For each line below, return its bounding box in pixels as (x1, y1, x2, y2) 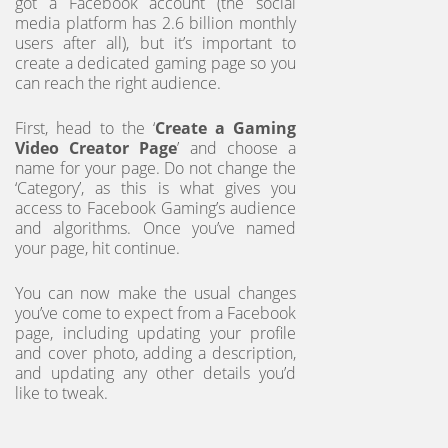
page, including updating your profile (15, 322, 296, 345)
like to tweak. (15, 382, 108, 405)
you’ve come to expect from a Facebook (15, 302, 296, 325)
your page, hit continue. (15, 237, 184, 260)
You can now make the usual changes (15, 282, 296, 305)
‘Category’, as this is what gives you (15, 177, 296, 200)
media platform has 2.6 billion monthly (15, 12, 296, 35)
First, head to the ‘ (15, 117, 155, 140)
